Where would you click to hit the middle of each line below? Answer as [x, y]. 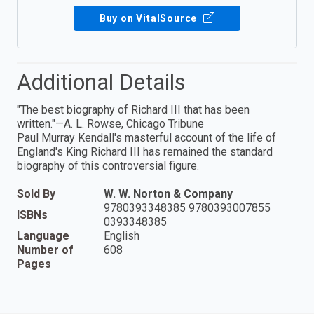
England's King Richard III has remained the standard [145, 151]
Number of [45, 250]
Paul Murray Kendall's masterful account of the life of [146, 137]
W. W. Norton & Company [168, 193]
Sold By [36, 193]
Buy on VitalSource [150, 18]
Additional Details [101, 82]
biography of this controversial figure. [108, 165]
